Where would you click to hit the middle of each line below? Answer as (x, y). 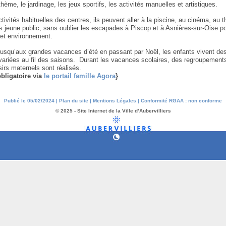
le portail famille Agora (80, 76)
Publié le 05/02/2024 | (32, 100)
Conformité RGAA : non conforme (181, 100)
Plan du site (74, 100)
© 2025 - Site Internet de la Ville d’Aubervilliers (113, 111)
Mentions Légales (115, 100)
